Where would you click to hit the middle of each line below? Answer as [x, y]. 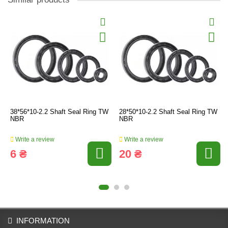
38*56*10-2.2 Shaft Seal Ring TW [59, 112]
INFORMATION [43, 221]
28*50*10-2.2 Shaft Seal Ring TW [168, 112]
